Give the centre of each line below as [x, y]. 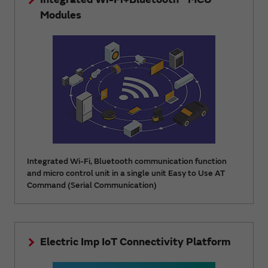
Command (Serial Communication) [92, 185]
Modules [61, 16]
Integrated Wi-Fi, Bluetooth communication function [127, 162]
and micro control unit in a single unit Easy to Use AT [126, 173]
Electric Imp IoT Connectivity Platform [135, 242]
